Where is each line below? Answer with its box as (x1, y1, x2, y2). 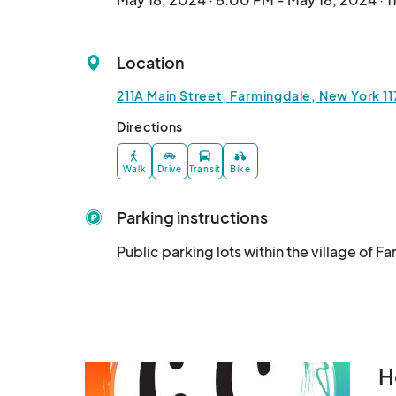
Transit (189, 164, 221, 175)
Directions (117, 118, 183, 134)
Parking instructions (117, 207, 268, 228)
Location (117, 52, 185, 72)
